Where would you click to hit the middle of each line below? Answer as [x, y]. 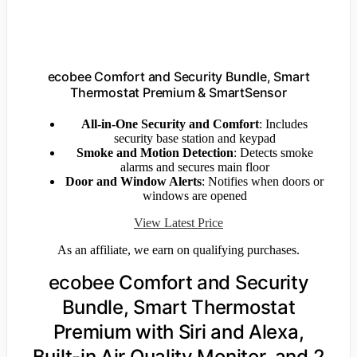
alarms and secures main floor [194, 167]
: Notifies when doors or [263, 182]
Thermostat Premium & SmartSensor [178, 93]
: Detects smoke [273, 153]
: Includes [283, 124]
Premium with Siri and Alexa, [178, 332]
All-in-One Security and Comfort [170, 124]
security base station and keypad [194, 139]
